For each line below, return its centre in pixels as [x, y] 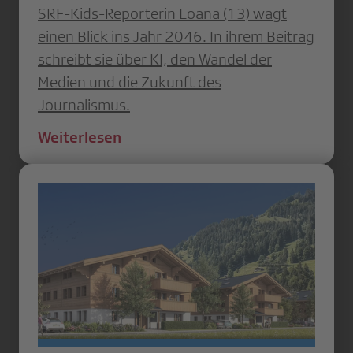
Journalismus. [84, 104]
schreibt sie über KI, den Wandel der [155, 59]
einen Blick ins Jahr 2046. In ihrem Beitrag [176, 36]
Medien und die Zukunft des [130, 82]
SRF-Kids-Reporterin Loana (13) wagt [162, 13]
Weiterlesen [80, 137]
